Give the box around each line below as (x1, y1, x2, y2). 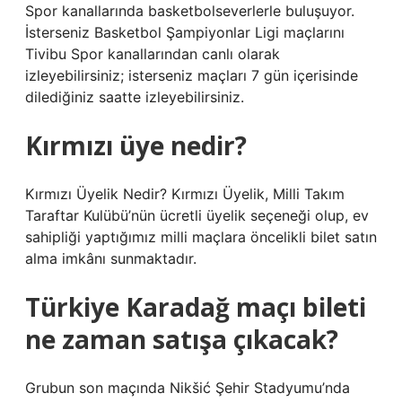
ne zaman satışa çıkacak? (25, 322, 338, 356)
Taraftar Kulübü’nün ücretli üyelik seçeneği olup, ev (25, 206, 369, 224)
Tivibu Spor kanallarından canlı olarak (25, 45, 280, 63)
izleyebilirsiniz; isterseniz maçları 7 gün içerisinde (25, 66, 358, 84)
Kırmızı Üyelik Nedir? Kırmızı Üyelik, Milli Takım (25, 185, 345, 203)
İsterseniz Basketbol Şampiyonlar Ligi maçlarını (25, 23, 345, 41)
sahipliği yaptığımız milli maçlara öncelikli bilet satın (25, 228, 377, 246)
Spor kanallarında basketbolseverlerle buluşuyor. (25, 2, 354, 20)
